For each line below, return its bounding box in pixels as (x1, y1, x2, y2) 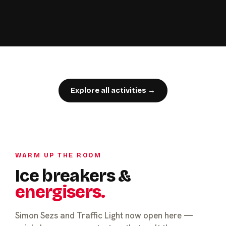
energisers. (15, 181, 105, 202)
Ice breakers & (15, 165, 131, 186)
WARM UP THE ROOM (15, 151, 101, 159)
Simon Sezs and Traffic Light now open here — (15, 209, 193, 221)
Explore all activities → (71, 86, 155, 95)
